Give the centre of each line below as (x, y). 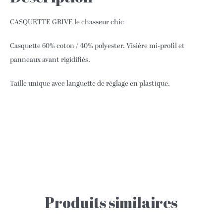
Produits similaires (111, 203)
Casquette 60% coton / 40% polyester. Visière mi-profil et (97, 47)
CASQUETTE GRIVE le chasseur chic (67, 23)
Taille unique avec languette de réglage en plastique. (90, 84)
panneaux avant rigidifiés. (50, 60)
